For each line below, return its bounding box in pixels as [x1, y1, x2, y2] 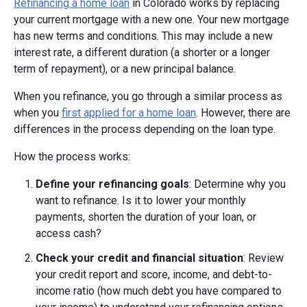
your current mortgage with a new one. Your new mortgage [14, 13, 289, 27]
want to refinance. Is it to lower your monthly [36, 194, 246, 208]
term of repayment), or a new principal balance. [14, 62, 236, 76]
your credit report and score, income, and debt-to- [36, 268, 272, 282]
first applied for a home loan [62, 106, 196, 120]
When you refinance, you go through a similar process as [14, 90, 282, 103]
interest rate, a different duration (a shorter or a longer [14, 46, 270, 60]
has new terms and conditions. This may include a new [14, 29, 273, 43]
